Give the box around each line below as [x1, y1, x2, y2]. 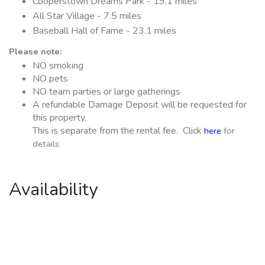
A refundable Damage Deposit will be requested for [33, 98, 247, 111]
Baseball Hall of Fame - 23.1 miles [33, 24, 176, 37]
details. [33, 137, 61, 150]
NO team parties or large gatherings [33, 85, 180, 98]
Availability [9, 177, 98, 202]
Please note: [9, 45, 62, 57]
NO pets [33, 72, 68, 85]
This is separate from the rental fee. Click [33, 124, 204, 137]
